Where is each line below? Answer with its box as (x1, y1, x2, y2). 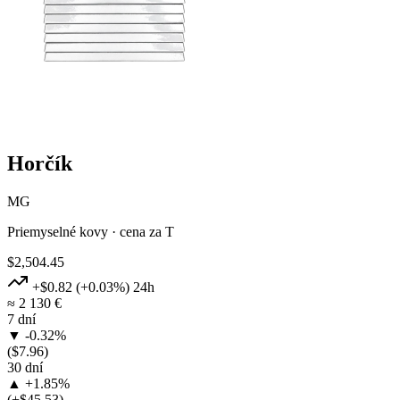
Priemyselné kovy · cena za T (7, 223, 174, 239)
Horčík (7, 151, 72, 175)
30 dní (7, 359, 43, 375)
